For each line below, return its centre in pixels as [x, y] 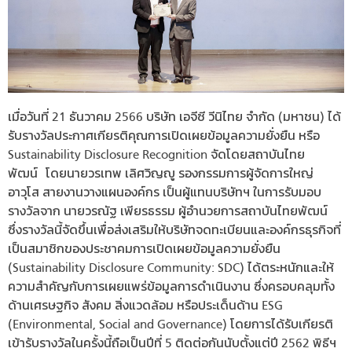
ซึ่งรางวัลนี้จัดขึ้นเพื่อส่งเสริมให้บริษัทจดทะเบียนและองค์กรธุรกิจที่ [174, 231]
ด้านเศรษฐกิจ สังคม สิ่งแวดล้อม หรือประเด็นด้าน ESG [145, 307]
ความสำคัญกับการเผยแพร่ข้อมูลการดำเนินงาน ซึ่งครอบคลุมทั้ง [171, 288]
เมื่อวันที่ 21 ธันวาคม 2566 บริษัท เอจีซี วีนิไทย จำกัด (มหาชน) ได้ [174, 118]
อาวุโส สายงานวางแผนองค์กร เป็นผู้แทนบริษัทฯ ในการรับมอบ [165, 194]
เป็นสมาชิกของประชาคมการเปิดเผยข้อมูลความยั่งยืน [144, 250]
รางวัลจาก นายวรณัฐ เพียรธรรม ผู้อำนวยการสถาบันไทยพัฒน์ [168, 213]
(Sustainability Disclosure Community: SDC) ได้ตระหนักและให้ [171, 269]
